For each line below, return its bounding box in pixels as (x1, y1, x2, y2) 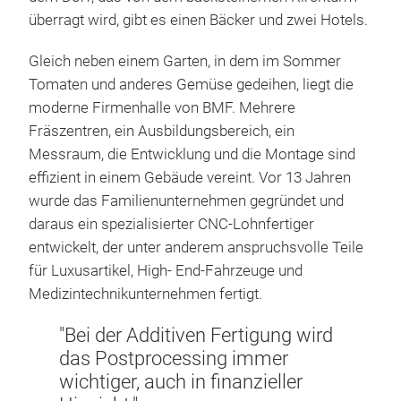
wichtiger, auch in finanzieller (59, 370, 303, 393)
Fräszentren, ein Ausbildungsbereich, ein (29, 122, 294, 140)
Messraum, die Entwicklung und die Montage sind (29, 145, 355, 163)
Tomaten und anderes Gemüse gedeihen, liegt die (29, 75, 354, 93)
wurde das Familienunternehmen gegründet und (29, 192, 344, 209)
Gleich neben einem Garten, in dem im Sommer (29, 52, 341, 70)
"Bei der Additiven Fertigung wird (59, 323, 333, 346)
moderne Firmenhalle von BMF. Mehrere (29, 98, 295, 116)
